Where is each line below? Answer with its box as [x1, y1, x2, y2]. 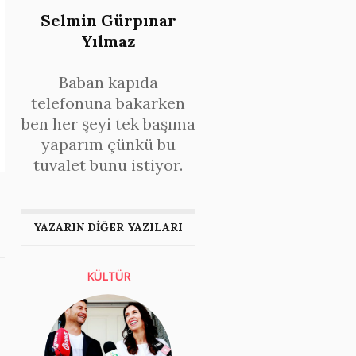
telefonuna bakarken [31, 93, 185, 113]
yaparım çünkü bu [41, 134, 176, 154]
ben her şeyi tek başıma [21, 114, 195, 133]
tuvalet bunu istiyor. [33, 155, 183, 175]
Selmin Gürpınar [40, 10, 176, 30]
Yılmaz [80, 31, 136, 51]
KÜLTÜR [86, 269, 130, 284]
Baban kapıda [58, 72, 158, 92]
